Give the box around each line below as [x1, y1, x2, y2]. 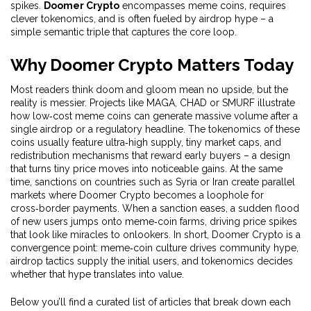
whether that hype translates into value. [10, 269, 184, 280]
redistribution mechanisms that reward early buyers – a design [10, 150, 290, 161]
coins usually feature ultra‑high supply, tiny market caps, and [10, 137, 281, 148]
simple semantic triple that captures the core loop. [10, 26, 237, 37]
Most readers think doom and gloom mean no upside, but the [10, 84, 288, 95]
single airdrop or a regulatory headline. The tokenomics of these [10, 124, 300, 135]
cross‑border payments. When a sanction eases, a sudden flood [10, 203, 299, 214]
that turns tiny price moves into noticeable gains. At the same [10, 163, 283, 174]
